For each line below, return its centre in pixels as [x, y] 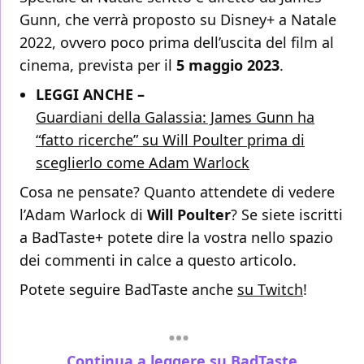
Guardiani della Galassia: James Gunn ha [175, 117]
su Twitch [270, 290]
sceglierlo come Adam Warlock [143, 163]
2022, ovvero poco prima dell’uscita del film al [177, 43]
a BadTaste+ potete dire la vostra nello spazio [176, 238]
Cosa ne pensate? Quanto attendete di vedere [177, 192]
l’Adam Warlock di [83, 215]
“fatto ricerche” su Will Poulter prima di [170, 140]
